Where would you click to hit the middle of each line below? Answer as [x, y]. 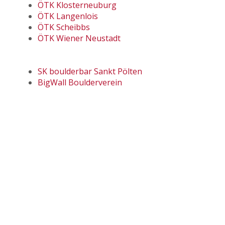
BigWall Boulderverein [80, 83]
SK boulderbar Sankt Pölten [90, 72]
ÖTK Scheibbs [64, 27]
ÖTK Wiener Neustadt [79, 38]
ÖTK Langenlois [68, 16]
